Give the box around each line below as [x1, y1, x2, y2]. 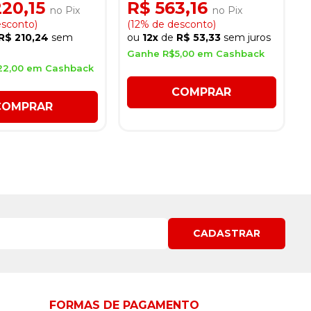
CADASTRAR [193, 226, 261, 239]
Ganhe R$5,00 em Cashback [126, 47, 264, 59]
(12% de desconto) [126, 17, 216, 31]
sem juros [223, 31, 271, 44]
